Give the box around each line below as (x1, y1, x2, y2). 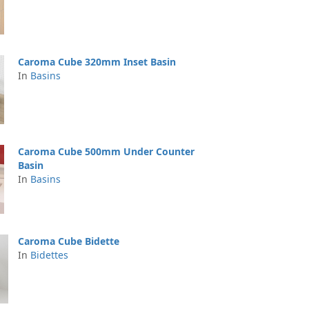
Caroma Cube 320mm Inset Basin (18, 55, 176, 68)
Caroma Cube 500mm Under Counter (18, 145, 195, 158)
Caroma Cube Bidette (18, 235, 119, 248)
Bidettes (30, 248, 68, 261)
